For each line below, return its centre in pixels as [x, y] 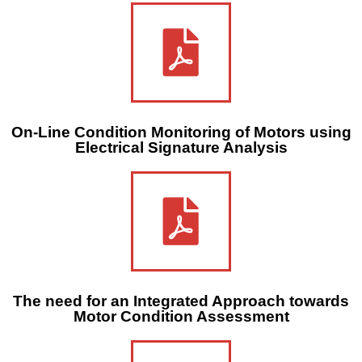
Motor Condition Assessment [181, 316]
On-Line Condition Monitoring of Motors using [181, 132]
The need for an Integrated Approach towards [181, 301]
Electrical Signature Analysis [181, 147]
